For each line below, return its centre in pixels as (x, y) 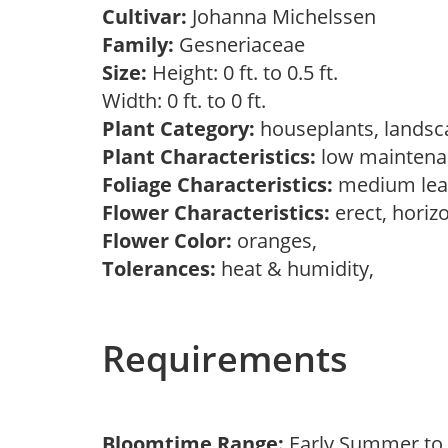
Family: (138, 44)
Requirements (225, 358)
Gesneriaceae (244, 44)
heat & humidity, (300, 268)
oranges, (279, 240)
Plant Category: (178, 128)
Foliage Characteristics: (217, 184)
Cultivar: (147, 16)
